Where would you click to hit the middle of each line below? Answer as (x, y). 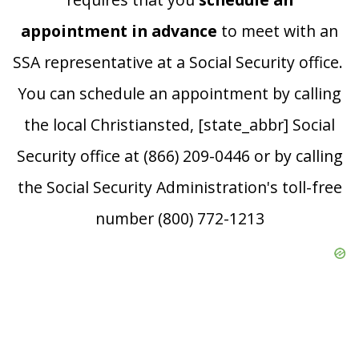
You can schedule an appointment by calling (179, 94)
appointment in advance (119, 31)
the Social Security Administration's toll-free (179, 188)
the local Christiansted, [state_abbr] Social (179, 125)
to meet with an (278, 31)
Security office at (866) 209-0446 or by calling (179, 156)
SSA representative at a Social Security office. (179, 63)
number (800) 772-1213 (179, 219)
